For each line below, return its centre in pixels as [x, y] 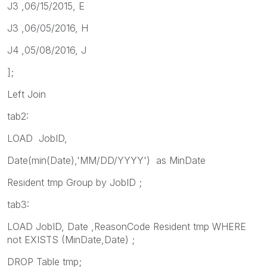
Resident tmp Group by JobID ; [74, 182]
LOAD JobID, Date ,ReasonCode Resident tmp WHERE [127, 226]
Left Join [27, 94]
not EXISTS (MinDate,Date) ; [71, 239]
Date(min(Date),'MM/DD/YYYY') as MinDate [106, 160]
